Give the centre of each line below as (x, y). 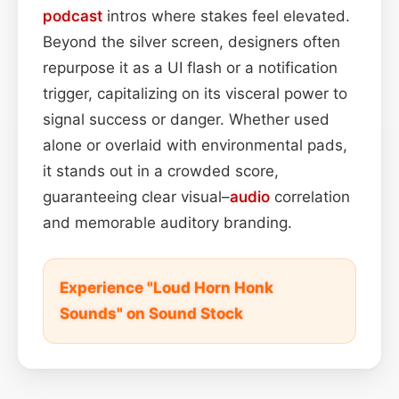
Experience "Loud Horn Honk (167, 287)
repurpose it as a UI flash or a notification (190, 67)
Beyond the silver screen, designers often (191, 41)
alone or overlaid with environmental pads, (195, 145)
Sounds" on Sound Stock (151, 313)
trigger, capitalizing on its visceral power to (195, 93)
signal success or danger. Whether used (186, 119)
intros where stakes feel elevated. (226, 16)
